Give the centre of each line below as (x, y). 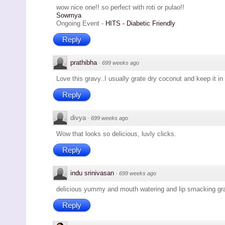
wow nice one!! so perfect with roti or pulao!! (120, 8)
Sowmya (69, 16)
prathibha (84, 63)
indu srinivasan (92, 173)
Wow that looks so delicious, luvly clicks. (116, 134)
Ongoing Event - (81, 24)
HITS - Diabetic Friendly (140, 24)
